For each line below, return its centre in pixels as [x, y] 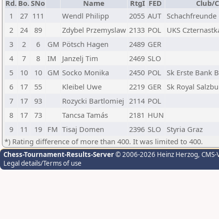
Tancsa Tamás [85, 115]
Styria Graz [185, 129]
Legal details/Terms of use [43, 163]
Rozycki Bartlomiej [93, 101]
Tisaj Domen [83, 129]
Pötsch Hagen [85, 44]
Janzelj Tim [80, 58]
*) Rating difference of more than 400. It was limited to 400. [104, 141]
